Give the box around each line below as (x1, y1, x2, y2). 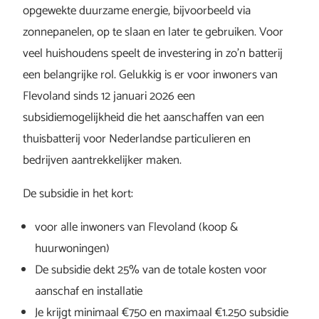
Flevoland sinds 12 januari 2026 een (23, 86, 195, 106)
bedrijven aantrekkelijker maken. (23, 150, 182, 170)
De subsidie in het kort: (23, 184, 133, 204)
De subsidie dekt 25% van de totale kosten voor (35, 260, 267, 280)
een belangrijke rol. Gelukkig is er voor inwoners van (23, 65, 278, 85)
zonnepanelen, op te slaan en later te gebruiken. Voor (23, 22, 283, 42)
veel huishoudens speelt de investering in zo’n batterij (23, 43, 283, 63)
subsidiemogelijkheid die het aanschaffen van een (23, 108, 264, 127)
